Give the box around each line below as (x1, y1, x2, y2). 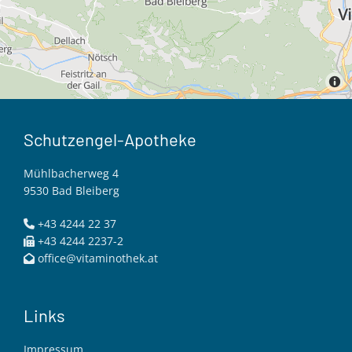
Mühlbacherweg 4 (24, 165, 119, 181)
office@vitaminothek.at (38, 250, 158, 266)
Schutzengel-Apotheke (24, 128, 196, 149)
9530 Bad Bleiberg (24, 182, 119, 198)
